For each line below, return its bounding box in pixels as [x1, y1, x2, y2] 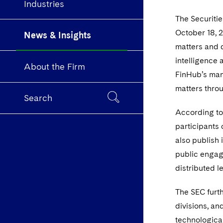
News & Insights [24, 29, 91, 40]
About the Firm [24, 61, 85, 72]
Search [24, 93, 52, 104]
